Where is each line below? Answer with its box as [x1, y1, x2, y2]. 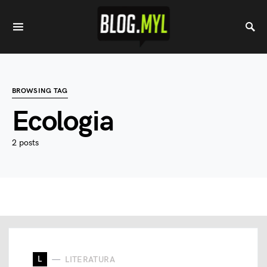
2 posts [12, 138, 39, 148]
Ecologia [12, 105, 114, 139]
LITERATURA [65, 254, 115, 265]
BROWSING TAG [12, 86, 68, 95]
